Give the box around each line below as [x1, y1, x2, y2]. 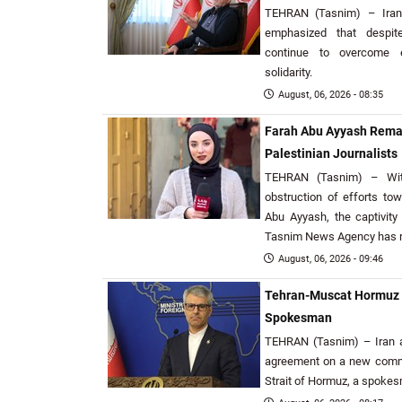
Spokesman [265, 310, 332, 326]
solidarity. [265, 66, 312, 79]
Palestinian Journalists [265, 146, 398, 162]
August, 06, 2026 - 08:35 [278, 89, 383, 100]
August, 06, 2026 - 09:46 [278, 253, 383, 265]
